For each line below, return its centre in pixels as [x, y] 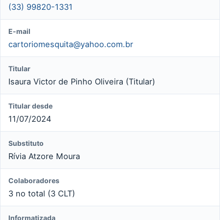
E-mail [19, 31]
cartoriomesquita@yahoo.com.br [71, 44]
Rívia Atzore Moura [44, 156]
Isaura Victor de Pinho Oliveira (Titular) [82, 81]
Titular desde [30, 106]
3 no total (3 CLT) [42, 193]
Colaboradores [34, 180]
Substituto [26, 143]
